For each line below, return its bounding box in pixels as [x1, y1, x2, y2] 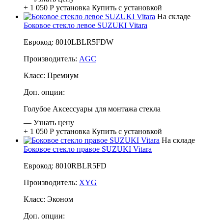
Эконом [47, 194, 73, 203]
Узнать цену [33, 118, 74, 127]
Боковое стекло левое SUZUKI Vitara [24, 21, 147, 29]
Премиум [47, 71, 79, 80]
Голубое [24, 104, 51, 113]
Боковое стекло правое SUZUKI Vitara [24, 144, 152, 153]
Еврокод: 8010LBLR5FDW [24, 37, 113, 46]
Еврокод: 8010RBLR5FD [24, 161, 107, 170]
